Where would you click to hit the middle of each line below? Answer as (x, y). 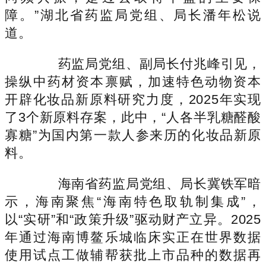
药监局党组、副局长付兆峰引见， (146, 64)
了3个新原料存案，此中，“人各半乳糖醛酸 (133, 117)
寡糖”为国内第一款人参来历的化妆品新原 (133, 135)
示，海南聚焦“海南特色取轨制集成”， (133, 201)
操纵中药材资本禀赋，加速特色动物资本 (133, 81)
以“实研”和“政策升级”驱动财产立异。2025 (133, 219)
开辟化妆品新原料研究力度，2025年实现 (133, 99)
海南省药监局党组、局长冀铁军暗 (146, 183)
